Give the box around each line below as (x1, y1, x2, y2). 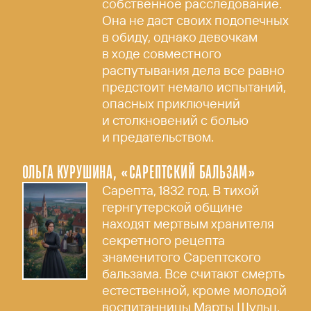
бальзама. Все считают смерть (102, 264, 285, 282)
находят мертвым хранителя (102, 215, 275, 232)
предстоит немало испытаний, (102, 78, 287, 96)
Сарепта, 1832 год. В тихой (102, 181, 260, 199)
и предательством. (102, 128, 215, 146)
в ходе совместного (102, 45, 222, 62)
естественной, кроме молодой (102, 281, 287, 299)
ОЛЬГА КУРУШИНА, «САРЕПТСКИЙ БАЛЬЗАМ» (22, 161, 257, 183)
